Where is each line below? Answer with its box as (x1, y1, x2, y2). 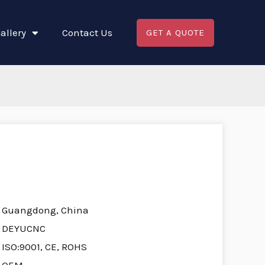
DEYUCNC (1, 222, 46, 235)
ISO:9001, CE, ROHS (1, 241, 87, 253)
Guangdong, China (1, 204, 89, 216)
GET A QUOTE (146, 27, 205, 38)
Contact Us (62, 27, 112, 39)
